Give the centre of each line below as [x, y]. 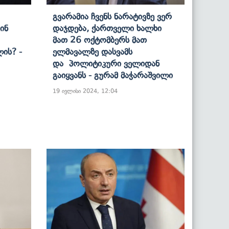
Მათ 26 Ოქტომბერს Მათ [100, 40]
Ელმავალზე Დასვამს [93, 51]
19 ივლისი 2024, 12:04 [85, 91]
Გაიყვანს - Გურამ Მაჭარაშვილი [113, 75]
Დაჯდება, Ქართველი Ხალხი [107, 28]
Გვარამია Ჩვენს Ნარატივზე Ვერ [112, 16]
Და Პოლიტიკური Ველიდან [106, 63]
